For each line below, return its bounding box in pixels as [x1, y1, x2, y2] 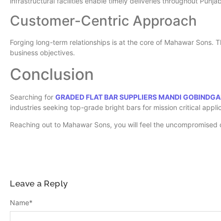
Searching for [10, 92, 55, 101]
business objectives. [10, 48, 75, 57]
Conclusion [10, 64, 94, 84]
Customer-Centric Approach [10, 12, 197, 30]
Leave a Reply [10, 179, 68, 189]
